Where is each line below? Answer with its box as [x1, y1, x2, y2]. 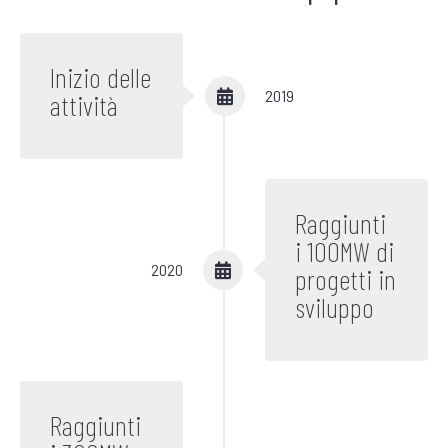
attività [50, 87, 118, 122]
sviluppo [295, 289, 375, 324]
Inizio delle [50, 59, 151, 94]
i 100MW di [295, 233, 395, 268]
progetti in [295, 261, 397, 296]
